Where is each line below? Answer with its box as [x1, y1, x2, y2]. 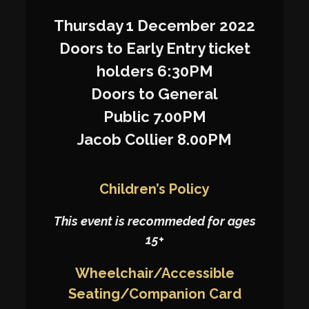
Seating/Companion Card [68, 286, 241, 303]
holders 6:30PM [96, 62, 213, 81]
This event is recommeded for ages [53, 214, 256, 229]
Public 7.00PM [103, 108, 206, 126]
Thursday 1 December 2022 [54, 17, 255, 35]
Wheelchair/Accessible [74, 265, 235, 282]
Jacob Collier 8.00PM [77, 130, 232, 149]
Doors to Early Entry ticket [59, 39, 250, 58]
